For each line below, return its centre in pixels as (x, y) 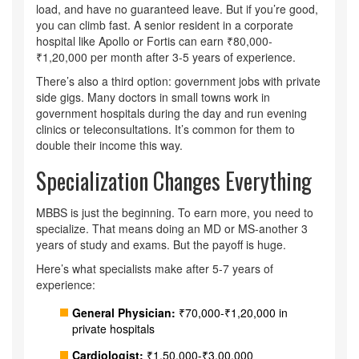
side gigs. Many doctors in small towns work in (153, 97)
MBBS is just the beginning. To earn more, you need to (175, 213)
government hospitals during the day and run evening (171, 113)
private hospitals (113, 329)
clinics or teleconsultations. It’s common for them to (165, 129)
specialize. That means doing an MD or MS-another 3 (172, 229)
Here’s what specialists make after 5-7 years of (155, 269)
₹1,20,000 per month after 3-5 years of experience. (166, 57)
